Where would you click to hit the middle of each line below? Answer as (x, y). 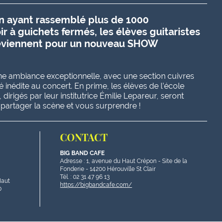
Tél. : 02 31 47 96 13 (85, 177)
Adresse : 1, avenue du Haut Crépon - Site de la (124, 161)
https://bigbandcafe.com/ (96, 185)
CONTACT (84, 137)
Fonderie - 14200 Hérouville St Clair (108, 169)
